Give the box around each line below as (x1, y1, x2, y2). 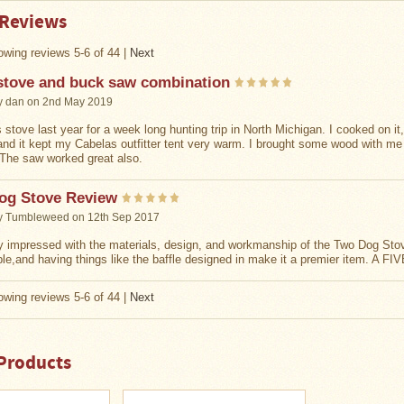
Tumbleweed (5, 211, 69, 224)
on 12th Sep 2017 (69, 211, 160, 224)
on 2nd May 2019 (24, 96, 113, 108)
